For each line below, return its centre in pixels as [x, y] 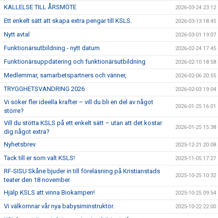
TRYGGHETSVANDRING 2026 [44, 89]
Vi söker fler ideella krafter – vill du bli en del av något [79, 102]
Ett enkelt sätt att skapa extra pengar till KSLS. [68, 21]
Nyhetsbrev [20, 144]
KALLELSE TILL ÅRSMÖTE [40, 7]
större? [14, 111]
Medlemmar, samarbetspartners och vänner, [65, 75]
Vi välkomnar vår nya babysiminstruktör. [59, 206]
